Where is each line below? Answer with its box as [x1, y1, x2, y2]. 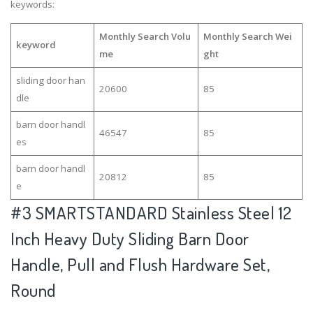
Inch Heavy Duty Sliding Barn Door [10, 227, 249, 249]
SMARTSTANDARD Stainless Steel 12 [35, 201, 292, 224]
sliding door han [15, 73, 85, 87]
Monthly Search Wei [203, 29, 292, 43]
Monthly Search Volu [99, 29, 191, 43]
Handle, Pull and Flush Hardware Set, [10, 253, 270, 275]
